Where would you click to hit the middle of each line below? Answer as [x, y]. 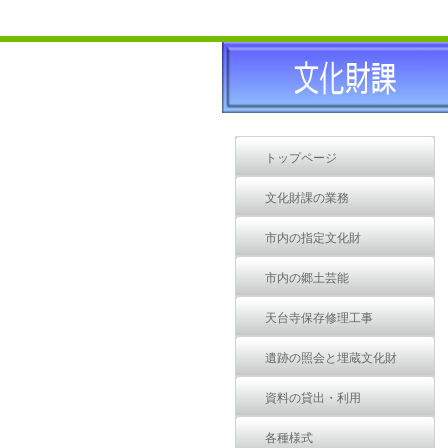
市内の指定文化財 [312, 238]
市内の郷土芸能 [306, 278]
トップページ [300, 158]
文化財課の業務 [306, 198]
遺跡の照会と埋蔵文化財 [330, 358]
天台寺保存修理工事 [318, 318]
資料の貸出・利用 [312, 398]
